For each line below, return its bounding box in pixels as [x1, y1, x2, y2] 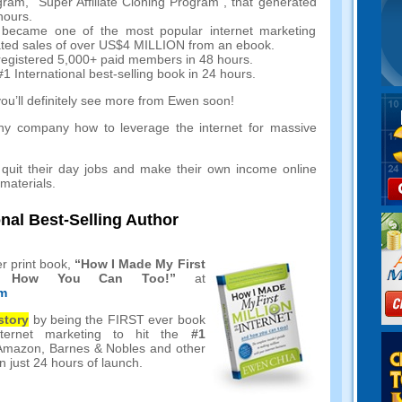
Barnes [48, 341, 90, 356]
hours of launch [50, 355, 139, 371]
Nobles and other [106, 341, 205, 356]
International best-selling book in [13, 66, 198, 81]
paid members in [100, 51, 196, 66]
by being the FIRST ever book [32, 312, 205, 328]
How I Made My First [80, 257, 205, 272]
